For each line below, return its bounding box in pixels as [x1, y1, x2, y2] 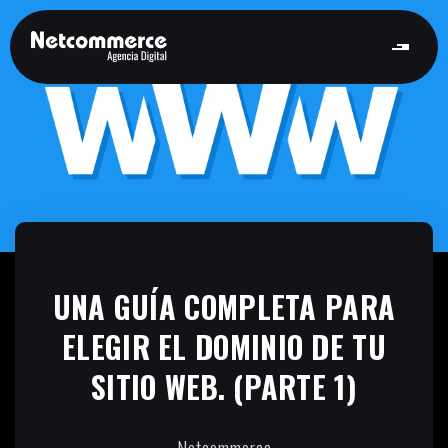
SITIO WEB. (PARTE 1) [90, 364, 357, 409]
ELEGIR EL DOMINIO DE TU [62, 324, 386, 369]
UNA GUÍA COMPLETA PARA [52, 284, 396, 329]
